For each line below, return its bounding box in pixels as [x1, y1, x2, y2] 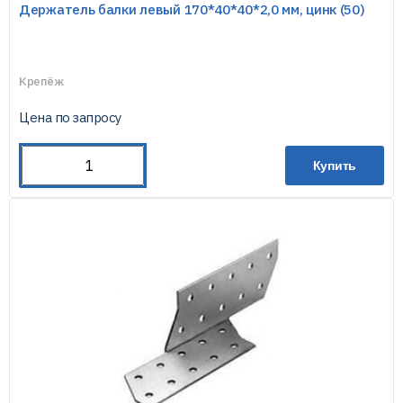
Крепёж [19, 74, 64, 89]
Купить [312, 158, 357, 173]
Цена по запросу [19, 109, 121, 126]
